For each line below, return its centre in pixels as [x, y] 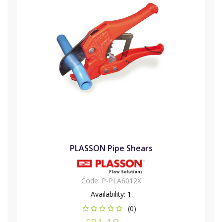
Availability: [109, 194]
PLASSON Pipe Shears [111, 148]
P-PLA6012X [121, 181]
